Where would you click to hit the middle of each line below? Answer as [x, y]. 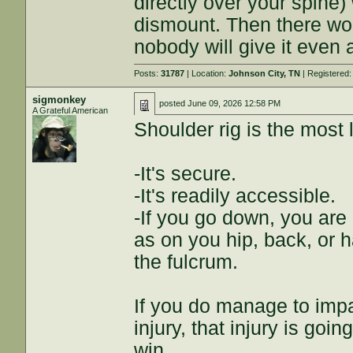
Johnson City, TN [265, 73]
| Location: [207, 73]
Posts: [148, 73]
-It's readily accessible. [235, 196]
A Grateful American [71, 110]
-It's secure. [186, 174]
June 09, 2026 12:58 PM [234, 103]
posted [174, 103]
